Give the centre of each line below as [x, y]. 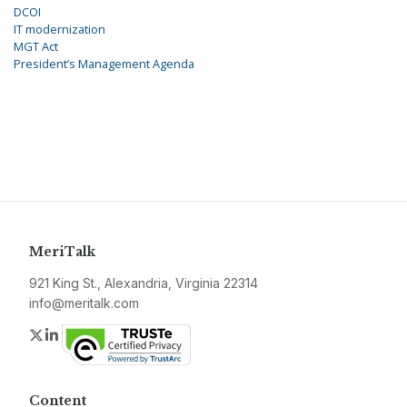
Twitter [67, 335]
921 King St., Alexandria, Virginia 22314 [144, 283]
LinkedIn [89, 335]
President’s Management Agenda [104, 64]
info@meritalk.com [84, 303]
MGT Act [36, 47]
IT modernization [60, 30]
